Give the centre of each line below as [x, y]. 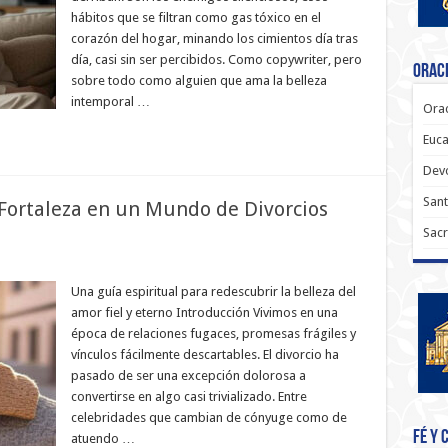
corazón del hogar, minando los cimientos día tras [214, 38]
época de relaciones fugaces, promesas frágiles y [213, 333]
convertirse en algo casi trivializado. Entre [188, 396]
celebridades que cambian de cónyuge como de [208, 417]
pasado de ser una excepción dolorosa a [188, 375]
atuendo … [102, 438]
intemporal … [110, 101]
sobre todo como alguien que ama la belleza [198, 80]
